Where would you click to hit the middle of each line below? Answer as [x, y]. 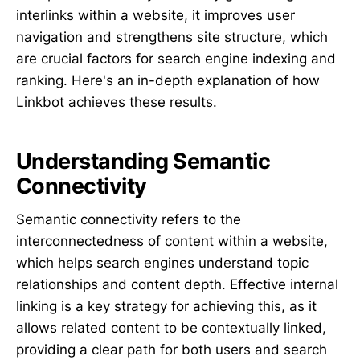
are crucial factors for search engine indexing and [176, 59]
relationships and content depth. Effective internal [177, 285]
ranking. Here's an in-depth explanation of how [168, 81]
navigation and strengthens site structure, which [172, 37]
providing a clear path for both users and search [172, 350]
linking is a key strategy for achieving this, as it [166, 307]
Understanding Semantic [143, 161]
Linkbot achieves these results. [117, 102]
